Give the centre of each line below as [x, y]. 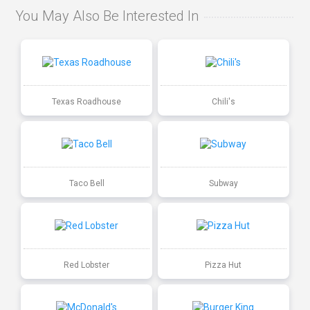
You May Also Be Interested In [107, 16]
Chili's [223, 101]
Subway [223, 183]
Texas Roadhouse [87, 101]
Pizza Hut [224, 265]
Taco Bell [86, 183]
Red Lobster [87, 265]
